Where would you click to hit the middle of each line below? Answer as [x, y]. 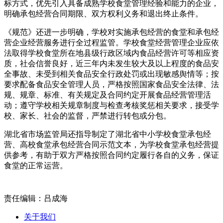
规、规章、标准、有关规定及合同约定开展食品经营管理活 [108, 95]
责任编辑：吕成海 [36, 198]
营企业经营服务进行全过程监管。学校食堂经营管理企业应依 [111, 43]
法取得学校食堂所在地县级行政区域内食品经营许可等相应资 [111, 53]
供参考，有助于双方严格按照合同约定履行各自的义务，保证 [111, 155]
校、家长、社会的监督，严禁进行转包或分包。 [88, 116]
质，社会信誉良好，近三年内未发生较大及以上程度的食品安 [111, 63]
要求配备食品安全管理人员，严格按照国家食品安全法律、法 [111, 84]
